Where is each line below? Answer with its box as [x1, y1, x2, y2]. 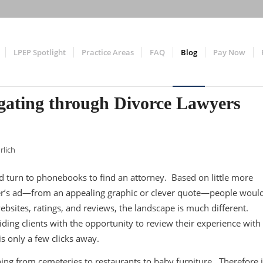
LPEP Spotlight [14, 47, 66, 58]
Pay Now [213, 47, 246, 58]
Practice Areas [82, 47, 134, 58]
